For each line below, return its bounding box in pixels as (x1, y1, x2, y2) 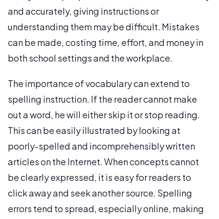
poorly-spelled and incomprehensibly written (8, 140, 195, 152)
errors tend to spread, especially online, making (8, 202, 204, 214)
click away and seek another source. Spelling (8, 187, 192, 198)
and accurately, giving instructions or (8, 5, 159, 17)
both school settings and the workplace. (8, 52, 173, 64)
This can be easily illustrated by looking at (8, 124, 180, 136)
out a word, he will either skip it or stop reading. (8, 109, 200, 120)
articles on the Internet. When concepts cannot (8, 155, 199, 167)
